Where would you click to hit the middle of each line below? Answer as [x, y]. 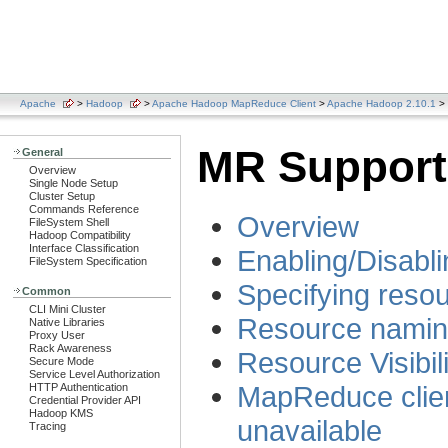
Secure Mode [61, 361]
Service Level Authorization [94, 374]
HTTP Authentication [78, 387]
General [42, 152]
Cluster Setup [62, 196]
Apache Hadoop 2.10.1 [381, 103]
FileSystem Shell [69, 222]
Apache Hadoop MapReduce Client [234, 103]
